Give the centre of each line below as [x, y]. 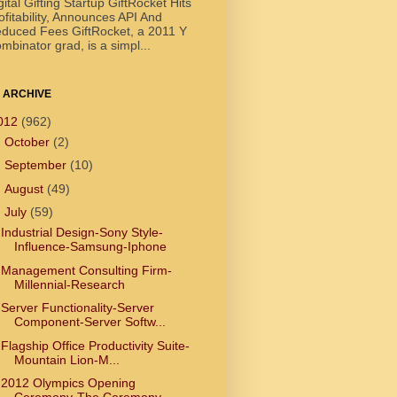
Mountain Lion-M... [66, 359]
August [25, 188]
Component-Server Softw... [90, 322]
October [28, 141]
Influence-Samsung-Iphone [90, 247]
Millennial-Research [69, 284]
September [37, 165]
